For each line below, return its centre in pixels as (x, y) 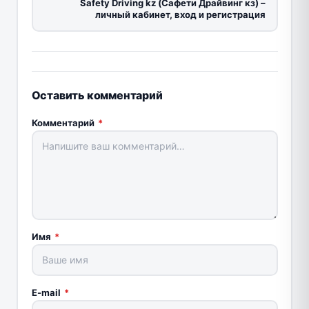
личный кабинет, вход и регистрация (180, 15)
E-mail (47, 292)
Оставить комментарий (97, 95)
